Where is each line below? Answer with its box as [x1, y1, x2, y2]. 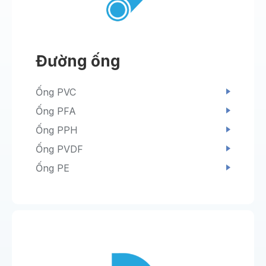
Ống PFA [36, 105, 76, 118]
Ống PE [36, 162, 69, 175]
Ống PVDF [36, 143, 83, 156]
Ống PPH [36, 124, 78, 137]
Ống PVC [36, 86, 76, 99]
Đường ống [36, 52, 121, 71]
